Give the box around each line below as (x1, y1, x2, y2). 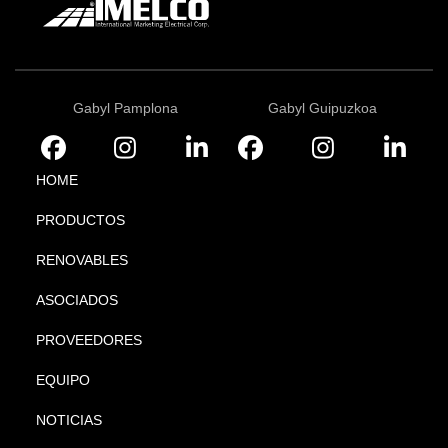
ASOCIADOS (35, 292, 118, 308)
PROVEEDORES (35, 332, 142, 348)
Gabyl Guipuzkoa (268, 100, 378, 116)
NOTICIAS (35, 412, 102, 428)
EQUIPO (35, 372, 90, 388)
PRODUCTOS (35, 212, 125, 228)
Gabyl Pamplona (72, 100, 178, 116)
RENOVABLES (35, 252, 128, 268)
